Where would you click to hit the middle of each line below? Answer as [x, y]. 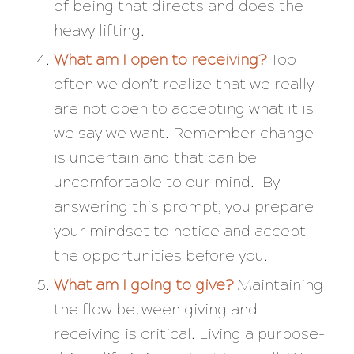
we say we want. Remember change [183, 134]
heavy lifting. [101, 31]
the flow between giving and [155, 310]
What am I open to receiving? [162, 60]
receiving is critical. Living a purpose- [189, 334]
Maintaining [280, 285]
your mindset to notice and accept [179, 232]
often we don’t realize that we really [183, 85]
